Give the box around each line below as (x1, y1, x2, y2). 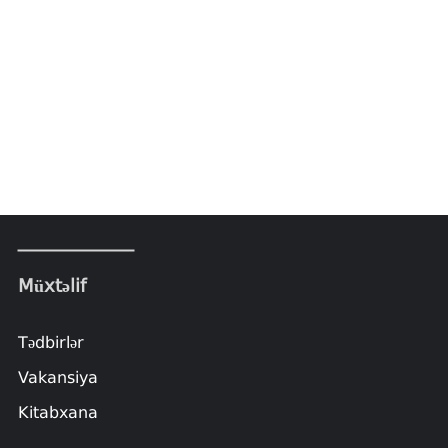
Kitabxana (17, 402, 98, 422)
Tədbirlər (17, 332, 84, 352)
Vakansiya (17, 367, 98, 387)
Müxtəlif (17, 274, 86, 296)
